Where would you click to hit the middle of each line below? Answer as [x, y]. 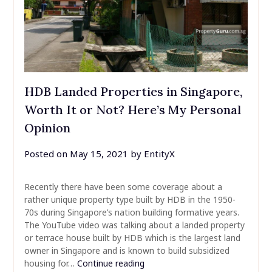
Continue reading [110, 263]
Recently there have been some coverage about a [123, 187]
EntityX [159, 154]
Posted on [47, 154]
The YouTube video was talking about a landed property [134, 225]
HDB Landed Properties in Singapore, [133, 92]
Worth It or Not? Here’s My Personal [132, 110]
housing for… [50, 263]
